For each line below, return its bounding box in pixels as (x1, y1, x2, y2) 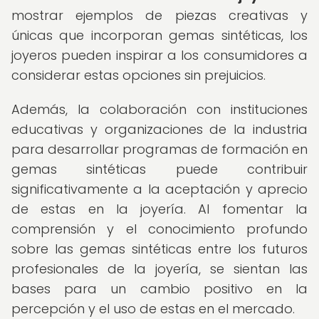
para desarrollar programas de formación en (11, 140, 308, 158)
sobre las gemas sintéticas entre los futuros (11, 240, 308, 258)
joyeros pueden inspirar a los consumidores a (11, 46, 308, 64)
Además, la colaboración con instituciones (11, 100, 308, 118)
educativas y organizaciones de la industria (11, 120, 308, 138)
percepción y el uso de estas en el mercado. (11, 300, 295, 318)
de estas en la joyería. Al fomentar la (11, 200, 308, 218)
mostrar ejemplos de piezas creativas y (11, 6, 308, 24)
